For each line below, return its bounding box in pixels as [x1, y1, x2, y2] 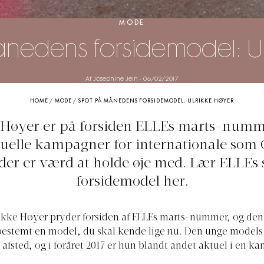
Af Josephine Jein [85, 76, 138, 82]
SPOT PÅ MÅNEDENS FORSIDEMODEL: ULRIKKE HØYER [78, 98, 234, 104]
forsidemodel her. [75, 175, 189, 190]
